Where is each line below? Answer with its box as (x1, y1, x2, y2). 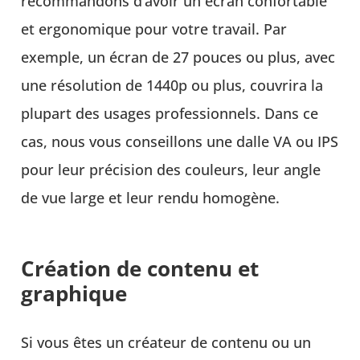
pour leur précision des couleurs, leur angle (21, 160, 321, 180)
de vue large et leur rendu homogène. (21, 188, 280, 208)
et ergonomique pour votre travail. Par (21, 19, 288, 39)
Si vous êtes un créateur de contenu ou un (21, 333, 312, 353)
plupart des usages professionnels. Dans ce (21, 104, 319, 124)
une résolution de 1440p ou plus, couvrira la (21, 76, 324, 96)
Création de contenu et (21, 254, 260, 284)
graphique (21, 279, 128, 309)
